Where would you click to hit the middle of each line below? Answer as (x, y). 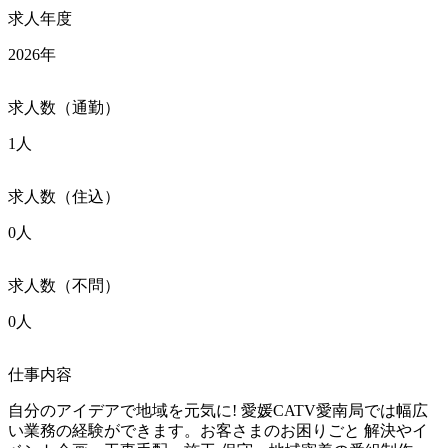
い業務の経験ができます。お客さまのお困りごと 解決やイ (218, 430)
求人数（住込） (64, 196)
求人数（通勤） (64, 107)
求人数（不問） (64, 285)
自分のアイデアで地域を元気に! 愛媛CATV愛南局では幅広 (218, 410)
